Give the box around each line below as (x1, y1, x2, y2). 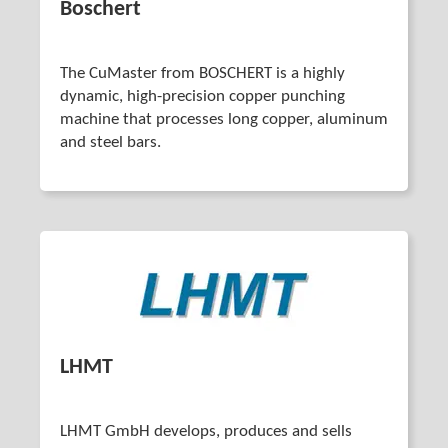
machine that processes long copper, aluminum (60, 111, 388, 128)
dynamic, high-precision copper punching (60, 88, 345, 105)
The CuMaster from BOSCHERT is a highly (60, 65, 345, 82)
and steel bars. (60, 134, 165, 151)
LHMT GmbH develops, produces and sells (60, 423, 352, 440)
